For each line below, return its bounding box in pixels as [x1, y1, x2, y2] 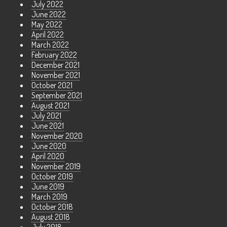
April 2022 [31, 29, 64, 40]
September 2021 [31, 90, 82, 101]
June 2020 [31, 141, 66, 152]
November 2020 [31, 131, 83, 141]
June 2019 [31, 181, 64, 192]
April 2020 [31, 151, 64, 162]
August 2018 [31, 212, 70, 222]
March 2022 [31, 40, 69, 50]
